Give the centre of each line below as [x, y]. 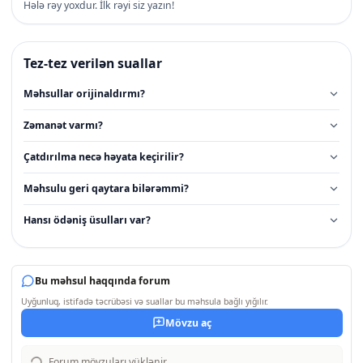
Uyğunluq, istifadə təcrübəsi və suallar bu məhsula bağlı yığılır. [144, 301]
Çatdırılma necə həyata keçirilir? [104, 157]
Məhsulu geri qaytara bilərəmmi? [106, 189]
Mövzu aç [188, 322]
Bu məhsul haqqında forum [102, 281]
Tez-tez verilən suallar [93, 63]
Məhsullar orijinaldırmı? [84, 94]
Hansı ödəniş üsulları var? [87, 220]
